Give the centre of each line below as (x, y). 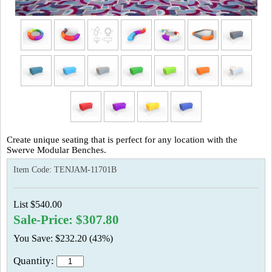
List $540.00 (38, 204)
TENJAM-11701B (85, 170)
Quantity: (35, 261)
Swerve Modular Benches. (56, 150)
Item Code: (34, 170)
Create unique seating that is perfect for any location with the (122, 140)
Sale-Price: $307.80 (66, 220)
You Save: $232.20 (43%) (63, 238)
